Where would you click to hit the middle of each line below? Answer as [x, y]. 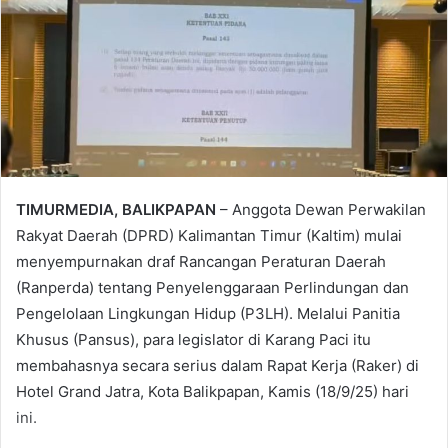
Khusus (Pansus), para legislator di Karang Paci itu [193, 340]
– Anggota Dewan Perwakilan [321, 210]
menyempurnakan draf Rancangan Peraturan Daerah [201, 262]
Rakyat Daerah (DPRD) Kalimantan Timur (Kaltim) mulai [209, 236]
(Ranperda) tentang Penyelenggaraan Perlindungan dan [212, 288]
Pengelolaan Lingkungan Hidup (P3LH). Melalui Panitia [208, 314]
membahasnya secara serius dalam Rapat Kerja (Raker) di [217, 366]
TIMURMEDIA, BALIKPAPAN [116, 210]
